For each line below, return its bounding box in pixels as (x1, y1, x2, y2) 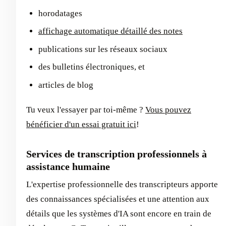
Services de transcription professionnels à (26, 148, 207, 159)
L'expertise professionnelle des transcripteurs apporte (26, 179, 218, 189)
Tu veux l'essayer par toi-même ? (26, 104, 145, 115)
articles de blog (38, 80, 93, 90)
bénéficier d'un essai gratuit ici (26, 119, 136, 129)
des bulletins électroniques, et (38, 62, 145, 72)
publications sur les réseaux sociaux (38, 44, 167, 54)
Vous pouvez (145, 104, 191, 115)
